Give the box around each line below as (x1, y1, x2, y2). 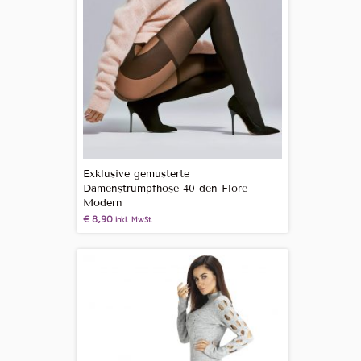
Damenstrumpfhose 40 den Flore (82, 181, 247, 195)
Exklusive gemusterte (82, 167, 189, 180)
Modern (82, 196, 122, 210)
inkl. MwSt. (114, 214, 153, 224)
